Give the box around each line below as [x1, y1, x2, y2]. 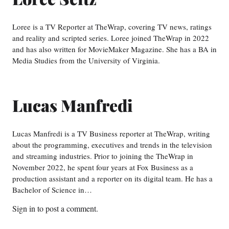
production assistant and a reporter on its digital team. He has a [12, 173, 213, 184]
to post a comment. [35, 203, 98, 214]
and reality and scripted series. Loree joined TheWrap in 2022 [12, 33, 209, 43]
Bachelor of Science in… [12, 185, 92, 195]
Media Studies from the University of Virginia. [12, 55, 160, 66]
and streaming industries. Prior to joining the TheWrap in [12, 151, 193, 162]
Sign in [12, 203, 35, 214]
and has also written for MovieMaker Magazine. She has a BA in [12, 44, 217, 55]
